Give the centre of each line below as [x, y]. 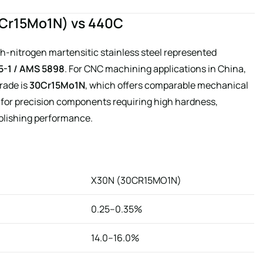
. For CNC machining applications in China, [155, 69]
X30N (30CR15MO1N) [136, 181]
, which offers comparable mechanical [167, 85]
